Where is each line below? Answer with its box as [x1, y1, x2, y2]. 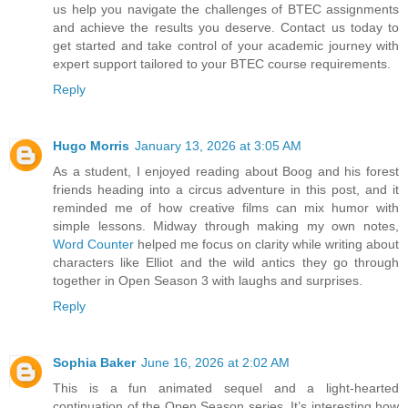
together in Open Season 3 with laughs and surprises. [53, 272, 362, 288]
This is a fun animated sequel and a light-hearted [53, 380, 399, 395]
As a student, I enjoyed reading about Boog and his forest [53, 163, 399, 178]
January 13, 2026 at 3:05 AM [135, 138, 301, 153]
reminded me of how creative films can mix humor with [53, 199, 399, 215]
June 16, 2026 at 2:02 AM [141, 354, 290, 370]
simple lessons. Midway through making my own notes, [53, 218, 399, 233]
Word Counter [53, 236, 134, 251]
